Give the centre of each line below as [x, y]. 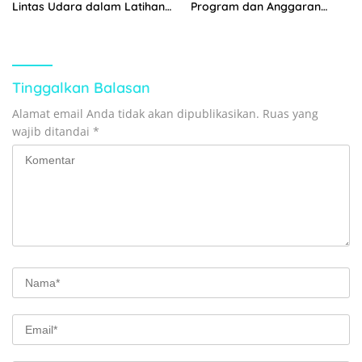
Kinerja [210, 36]
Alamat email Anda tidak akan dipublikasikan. [136, 114]
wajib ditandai [53, 132]
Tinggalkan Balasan [81, 88]
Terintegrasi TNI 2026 [70, 21]
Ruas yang [290, 114]
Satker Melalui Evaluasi [254, 21]
